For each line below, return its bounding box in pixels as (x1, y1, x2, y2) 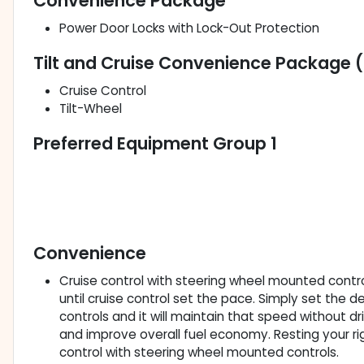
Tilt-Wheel (59, 100, 122, 118)
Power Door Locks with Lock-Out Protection (59, 19, 319, 37)
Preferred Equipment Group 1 (33, 132, 277, 156)
